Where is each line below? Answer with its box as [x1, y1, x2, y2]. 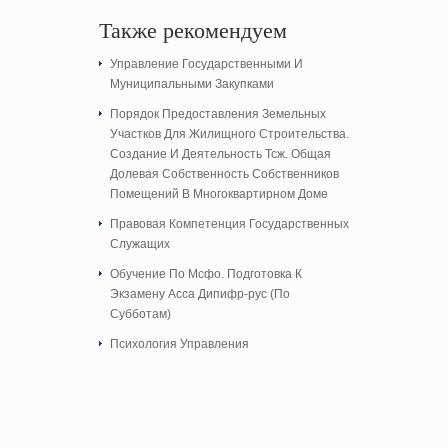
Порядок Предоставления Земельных [110, 107, 326, 121]
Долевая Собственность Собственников [110, 167, 339, 181]
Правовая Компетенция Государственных [110, 217, 349, 231]
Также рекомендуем [99, 15, 287, 44]
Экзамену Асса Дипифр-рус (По [110, 287, 290, 301]
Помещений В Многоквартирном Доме [110, 187, 328, 201]
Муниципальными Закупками [110, 77, 274, 91]
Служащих [110, 237, 170, 251]
